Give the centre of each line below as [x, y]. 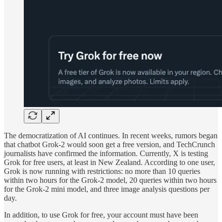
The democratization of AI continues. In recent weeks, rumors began [111, 136]
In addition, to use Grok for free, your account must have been [101, 215]
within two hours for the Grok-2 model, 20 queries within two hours [110, 180]
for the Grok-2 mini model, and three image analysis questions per [107, 189]
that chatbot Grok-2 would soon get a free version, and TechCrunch [110, 145]
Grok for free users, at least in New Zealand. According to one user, [110, 163]
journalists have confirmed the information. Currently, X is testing [106, 154]
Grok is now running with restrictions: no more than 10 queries [102, 171]
